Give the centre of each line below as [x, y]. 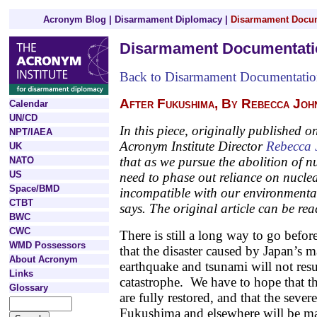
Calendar [29, 104]
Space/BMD [34, 189]
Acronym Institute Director [191, 146]
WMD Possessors [47, 245]
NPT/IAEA [31, 132]
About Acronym [44, 259]
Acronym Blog [75, 19]
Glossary [29, 288]
